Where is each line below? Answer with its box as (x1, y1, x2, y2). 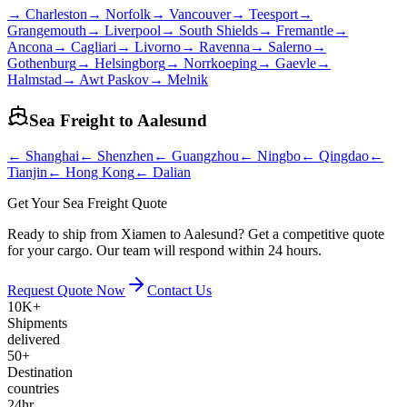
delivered (7, 331, 60, 347)
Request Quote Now (7, 282, 125, 298)
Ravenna (199, 38, 250, 55)
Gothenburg (7, 55, 76, 71)
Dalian (153, 164, 191, 180)
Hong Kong (65, 164, 134, 180)
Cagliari (71, 38, 116, 55)
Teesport (249, 5, 298, 22)
